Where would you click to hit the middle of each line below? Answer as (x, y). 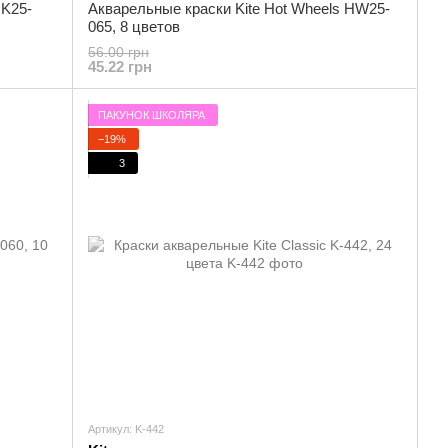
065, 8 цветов (134, 26)
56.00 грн (118, 52)
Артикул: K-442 (126, 429)
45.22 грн (120, 66)
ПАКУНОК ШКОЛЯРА (151, 114)
